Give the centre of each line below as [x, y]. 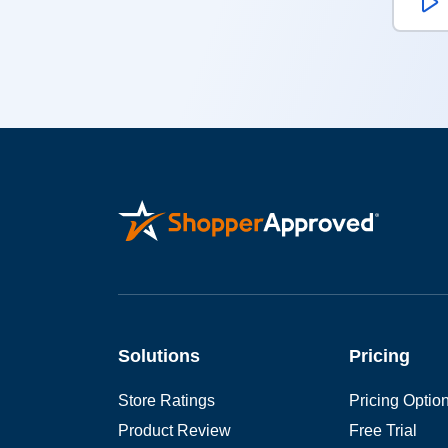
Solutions [159, 355]
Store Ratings [166, 400]
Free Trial [382, 430]
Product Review [174, 430]
